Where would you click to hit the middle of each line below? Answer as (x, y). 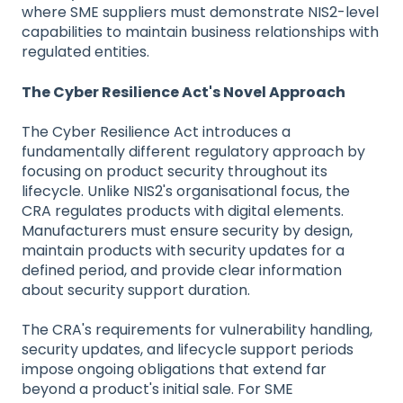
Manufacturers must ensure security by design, (187, 231)
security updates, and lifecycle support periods (188, 350)
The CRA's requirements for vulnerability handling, (197, 330)
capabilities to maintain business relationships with (200, 32)
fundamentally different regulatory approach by (193, 152)
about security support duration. (136, 290)
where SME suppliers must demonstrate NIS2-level (200, 13)
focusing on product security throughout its (175, 171)
